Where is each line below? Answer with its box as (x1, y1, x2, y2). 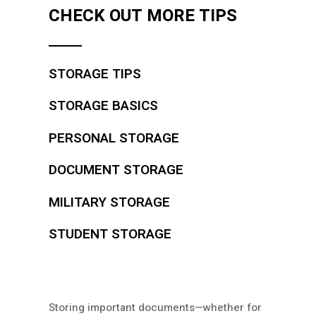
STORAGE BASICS (49, 96, 158, 116)
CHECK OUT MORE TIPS (49, 3, 237, 28)
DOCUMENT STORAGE (49, 160, 183, 181)
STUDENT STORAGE (49, 224, 171, 245)
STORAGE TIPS (49, 63, 141, 84)
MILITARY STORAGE (49, 192, 170, 212)
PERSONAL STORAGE (49, 128, 179, 148)
